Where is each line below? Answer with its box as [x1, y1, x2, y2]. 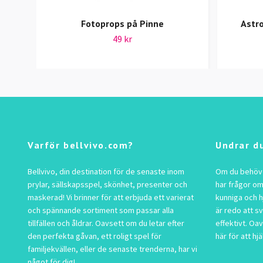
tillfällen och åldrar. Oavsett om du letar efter [28, 218, 184, 229]
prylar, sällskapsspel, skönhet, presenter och [28, 179, 187, 190]
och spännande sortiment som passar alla [28, 205, 174, 216]
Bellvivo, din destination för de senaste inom [28, 166, 184, 177]
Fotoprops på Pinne [81, 18, 164, 30]
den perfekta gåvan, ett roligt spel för [28, 231, 161, 242]
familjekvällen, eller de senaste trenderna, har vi [28, 244, 197, 255]
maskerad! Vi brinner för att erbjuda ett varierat [28, 192, 194, 203]
